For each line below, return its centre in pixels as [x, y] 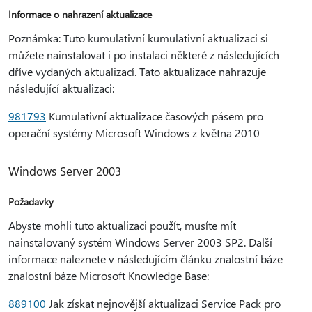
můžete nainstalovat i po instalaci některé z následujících [144, 55]
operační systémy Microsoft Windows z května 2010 [134, 133]
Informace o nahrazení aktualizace [80, 14]
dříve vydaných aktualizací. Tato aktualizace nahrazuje [137, 71]
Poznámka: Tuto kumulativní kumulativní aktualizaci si [138, 38]
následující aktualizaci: [61, 88]
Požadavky [31, 202]
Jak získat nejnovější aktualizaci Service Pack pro [163, 303]
